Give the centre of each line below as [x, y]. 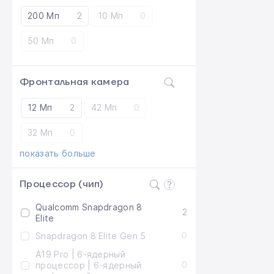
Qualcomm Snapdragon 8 [89, 207]
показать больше [58, 153]
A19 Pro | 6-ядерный [81, 254]
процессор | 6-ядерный [89, 265]
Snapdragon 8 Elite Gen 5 [91, 236]
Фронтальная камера [75, 82]
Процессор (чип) [62, 184]
